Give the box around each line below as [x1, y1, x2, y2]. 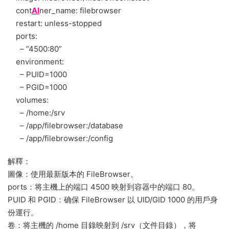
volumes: [8, 95, 49, 105]
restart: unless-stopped [8, 18, 102, 28]
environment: [8, 56, 64, 66]
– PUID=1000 [8, 69, 67, 79]
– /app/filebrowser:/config [8, 133, 113, 143]
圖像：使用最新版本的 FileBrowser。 [8, 169, 138, 179]
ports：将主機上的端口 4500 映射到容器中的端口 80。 [8, 181, 199, 192]
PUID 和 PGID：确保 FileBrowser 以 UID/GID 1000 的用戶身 [8, 194, 218, 204]
